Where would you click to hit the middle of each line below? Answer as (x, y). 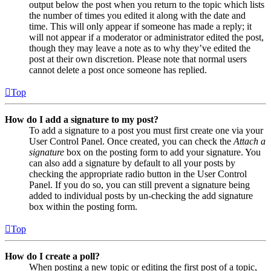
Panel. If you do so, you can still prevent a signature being (139, 184)
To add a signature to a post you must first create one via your (146, 130)
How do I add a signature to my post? (82, 119)
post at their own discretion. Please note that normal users (138, 59)
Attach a (250, 141)
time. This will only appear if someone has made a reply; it (140, 26)
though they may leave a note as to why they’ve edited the (140, 48)
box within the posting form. (83, 206)
